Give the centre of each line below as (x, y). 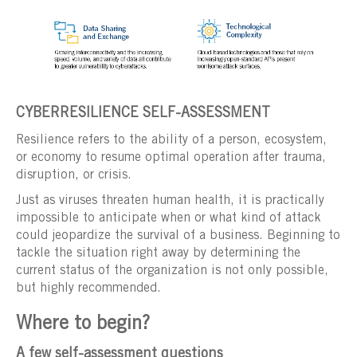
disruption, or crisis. (74, 175)
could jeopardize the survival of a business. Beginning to (178, 235)
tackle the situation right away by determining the (158, 253)
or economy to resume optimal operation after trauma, (171, 157)
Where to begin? (83, 325)
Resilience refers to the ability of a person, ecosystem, (171, 140)
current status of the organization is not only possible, (172, 271)
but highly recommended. (88, 288)
